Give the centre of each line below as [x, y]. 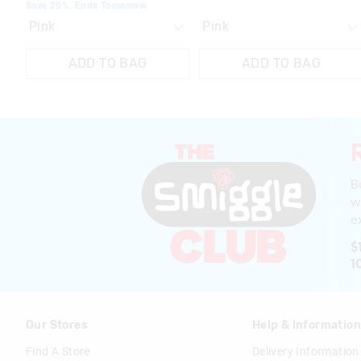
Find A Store [58, 352]
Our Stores [56, 326]
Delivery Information [305, 352]
